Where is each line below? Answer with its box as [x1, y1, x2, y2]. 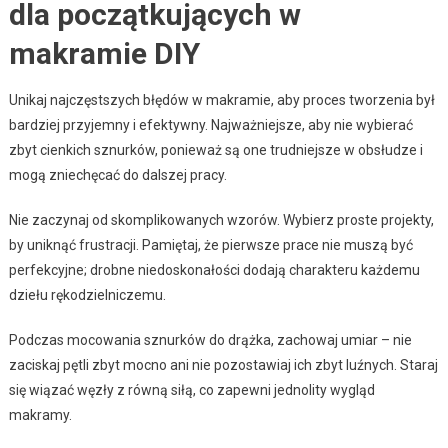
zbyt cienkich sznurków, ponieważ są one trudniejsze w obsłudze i [8, 141, 423, 158]
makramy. [8, 406, 72, 423]
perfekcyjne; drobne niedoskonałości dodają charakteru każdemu [8, 261, 420, 278]
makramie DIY [8, 35, 200, 71]
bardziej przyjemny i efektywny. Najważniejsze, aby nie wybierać [8, 116, 413, 133]
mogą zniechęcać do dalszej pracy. [8, 166, 227, 183]
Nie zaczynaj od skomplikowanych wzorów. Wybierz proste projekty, [8, 211, 434, 228]
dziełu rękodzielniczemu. [8, 286, 166, 303]
